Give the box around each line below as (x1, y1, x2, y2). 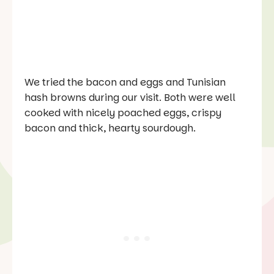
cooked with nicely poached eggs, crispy (24, 105, 221, 120)
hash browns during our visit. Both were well (24, 90, 235, 105)
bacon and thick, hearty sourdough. (24, 120, 196, 135)
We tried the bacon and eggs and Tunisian (24, 75, 226, 89)
